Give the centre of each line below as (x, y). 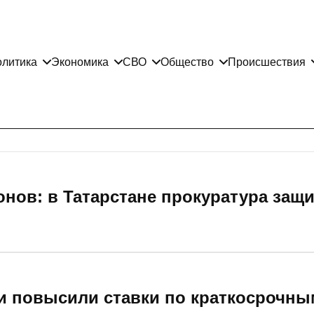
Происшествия (267, 62)
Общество (187, 62)
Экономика (80, 62)
